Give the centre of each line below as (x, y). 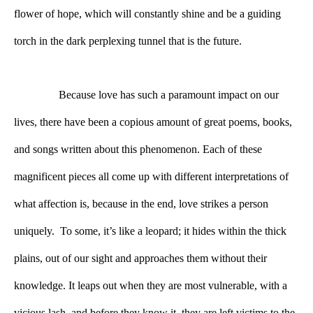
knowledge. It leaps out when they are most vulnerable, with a (151, 286)
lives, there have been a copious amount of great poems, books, (153, 122)
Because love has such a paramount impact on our (169, 95)
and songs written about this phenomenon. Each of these (138, 150)
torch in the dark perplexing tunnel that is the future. (133, 41)
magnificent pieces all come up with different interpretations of (151, 177)
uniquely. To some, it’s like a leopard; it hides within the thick (150, 231)
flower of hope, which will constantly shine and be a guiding (147, 14)
